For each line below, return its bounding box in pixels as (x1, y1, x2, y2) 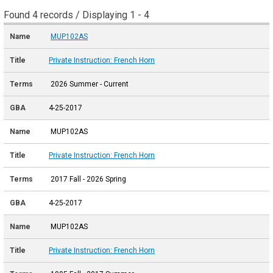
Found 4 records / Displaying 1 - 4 (4, 9, 149, 21)
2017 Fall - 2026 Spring (49, 175, 126, 184)
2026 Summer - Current (49, 80, 129, 89)
